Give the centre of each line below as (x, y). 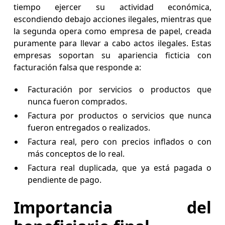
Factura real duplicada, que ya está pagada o (120, 168)
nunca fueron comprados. (78, 102)
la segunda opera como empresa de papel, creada (113, 31)
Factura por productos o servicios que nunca (120, 116)
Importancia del (113, 207)
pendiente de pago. (65, 180)
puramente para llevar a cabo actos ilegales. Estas (113, 43)
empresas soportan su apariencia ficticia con (113, 55)
